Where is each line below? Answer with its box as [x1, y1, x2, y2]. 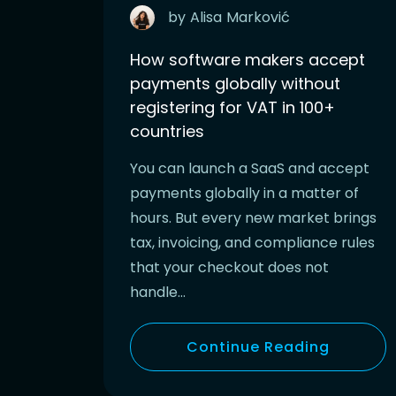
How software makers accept [130, 48, 365, 71]
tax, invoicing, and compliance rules [130, 232, 375, 253]
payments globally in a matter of [130, 182, 359, 203]
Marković [226, 6, 290, 27]
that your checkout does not [130, 256, 329, 278]
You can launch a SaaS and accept [130, 157, 369, 179]
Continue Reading [187, 336, 330, 357]
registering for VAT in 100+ [130, 95, 335, 118]
